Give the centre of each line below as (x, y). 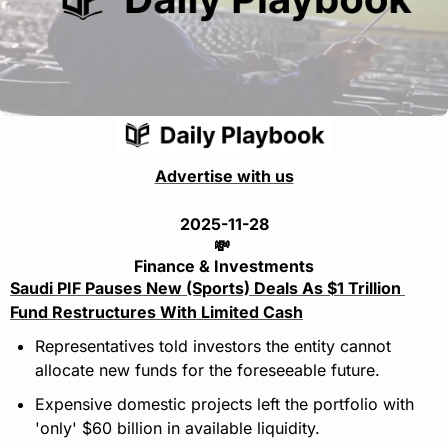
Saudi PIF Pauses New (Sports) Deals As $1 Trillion (205, 288)
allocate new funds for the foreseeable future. (207, 370)
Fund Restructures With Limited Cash (156, 312)
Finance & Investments (224, 266)
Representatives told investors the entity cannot (213, 346)
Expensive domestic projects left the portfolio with (224, 404)
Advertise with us (224, 176)
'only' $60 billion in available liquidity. (177, 428)
